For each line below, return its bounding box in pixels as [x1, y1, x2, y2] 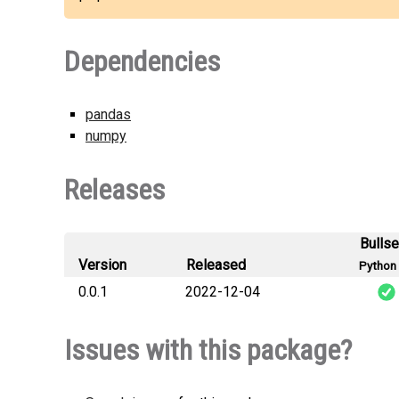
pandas [85, 106, 131, 123]
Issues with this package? [64, 333, 352, 367]
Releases [64, 173, 165, 207]
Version [78, 256, 126, 273]
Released [186, 256, 246, 273]
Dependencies [64, 45, 220, 78]
